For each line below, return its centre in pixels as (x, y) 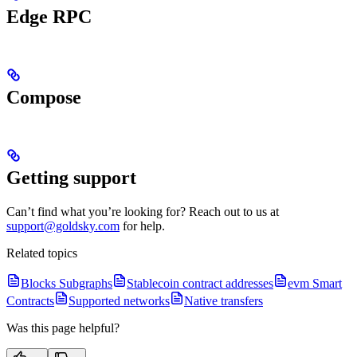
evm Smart (315, 284)
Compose (44, 98)
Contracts (30, 301)
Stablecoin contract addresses (200, 284)
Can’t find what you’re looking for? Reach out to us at (143, 212)
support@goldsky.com (63, 226)
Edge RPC (49, 17)
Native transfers (224, 301)
